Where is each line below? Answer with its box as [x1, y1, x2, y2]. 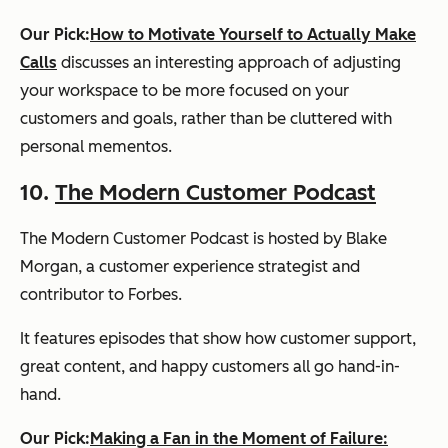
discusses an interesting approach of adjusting [57, 52, 401, 72]
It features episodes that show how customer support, [20, 328, 416, 348]
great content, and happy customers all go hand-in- [20, 356, 400, 376]
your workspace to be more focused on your [20, 80, 349, 100]
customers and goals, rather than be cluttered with [20, 108, 392, 128]
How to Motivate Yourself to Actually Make [90, 24, 416, 44]
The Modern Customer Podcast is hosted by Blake [20, 228, 387, 248]
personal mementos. [20, 136, 172, 156]
